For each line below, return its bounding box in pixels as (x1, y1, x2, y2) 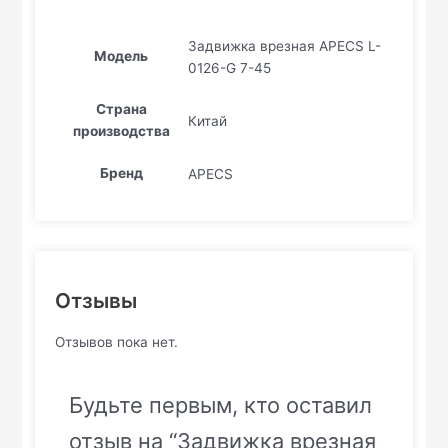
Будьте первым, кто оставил (69, 392, 373, 419)
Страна (95, 101, 147, 118)
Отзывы (55, 288, 138, 314)
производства (72, 123, 170, 140)
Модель (94, 48, 149, 65)
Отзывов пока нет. (55, 334, 179, 351)
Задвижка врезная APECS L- (188, 37, 382, 54)
